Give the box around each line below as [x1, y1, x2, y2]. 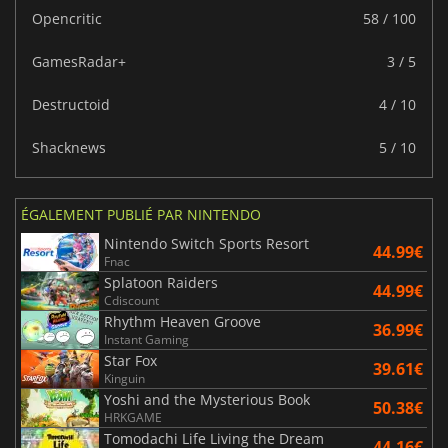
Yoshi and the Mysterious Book [104, 389, 310, 409]
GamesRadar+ [32, 51, 126, 71]
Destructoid [32, 94, 110, 114]
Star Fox [104, 350, 157, 370]
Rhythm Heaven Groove [104, 311, 261, 331]
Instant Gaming [104, 330, 189, 348]
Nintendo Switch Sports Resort [104, 233, 309, 253]
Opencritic [32, 8, 102, 28]
